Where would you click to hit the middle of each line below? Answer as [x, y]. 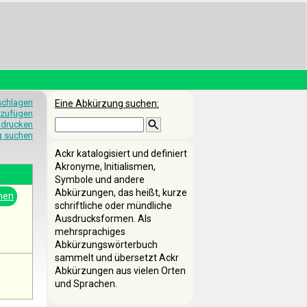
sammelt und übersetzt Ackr [117, 258]
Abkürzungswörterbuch [106, 245]
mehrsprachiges [90, 232]
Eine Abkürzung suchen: [107, 103]
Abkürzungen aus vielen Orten [120, 271]
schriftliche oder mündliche [113, 206]
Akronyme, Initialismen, [105, 167]
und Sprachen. [86, 284]
